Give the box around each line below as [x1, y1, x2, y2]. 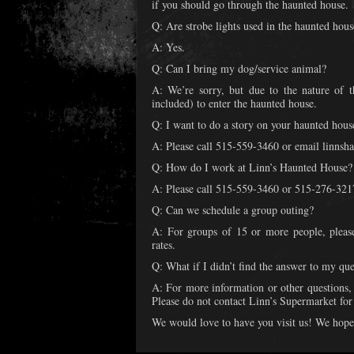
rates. [152, 237, 175, 253]
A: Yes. [152, 40, 185, 55]
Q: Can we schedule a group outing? [152, 202, 314, 218]
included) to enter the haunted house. [152, 96, 317, 111]
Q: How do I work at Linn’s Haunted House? [152, 160, 352, 175]
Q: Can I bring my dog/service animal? [152, 61, 326, 77]
